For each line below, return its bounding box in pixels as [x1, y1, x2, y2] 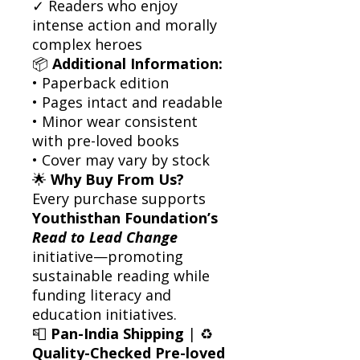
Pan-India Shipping [51, 323, 184, 343]
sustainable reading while [32, 265, 210, 285]
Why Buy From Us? [51, 169, 184, 189]
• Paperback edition [32, 72, 169, 92]
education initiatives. [32, 304, 177, 324]
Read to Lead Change [32, 227, 178, 247]
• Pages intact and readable [32, 92, 223, 112]
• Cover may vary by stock [32, 149, 210, 170]
